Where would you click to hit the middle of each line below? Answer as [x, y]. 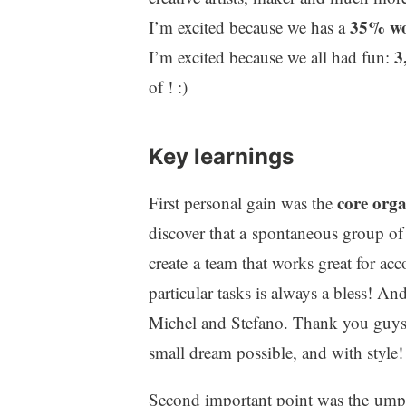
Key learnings [221, 156]
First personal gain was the [242, 202]
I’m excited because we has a [249, 26]
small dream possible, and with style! [275, 352]
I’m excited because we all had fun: [271, 56]
